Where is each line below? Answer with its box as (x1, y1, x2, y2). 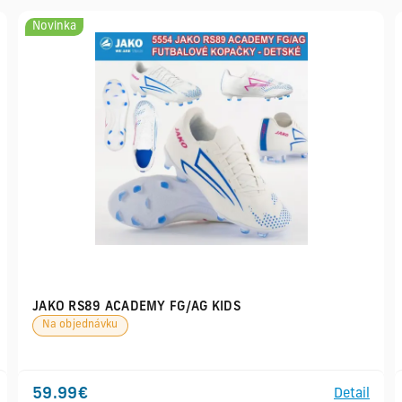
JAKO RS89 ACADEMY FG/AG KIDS (32, 300, 240, 314)
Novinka (32, 21, 76, 32)
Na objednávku (42, 319, 118, 330)
